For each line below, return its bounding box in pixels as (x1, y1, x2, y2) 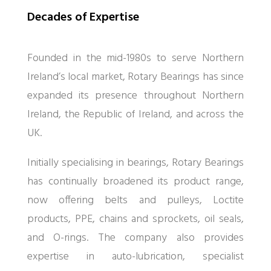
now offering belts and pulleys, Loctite (27, 192, 244, 210)
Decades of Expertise (27, 8, 139, 28)
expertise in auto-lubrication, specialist (27, 248, 244, 266)
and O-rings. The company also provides (27, 229, 244, 247)
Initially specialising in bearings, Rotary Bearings (27, 154, 244, 172)
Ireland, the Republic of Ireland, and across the (27, 106, 244, 124)
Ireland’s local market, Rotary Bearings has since (27, 68, 244, 87)
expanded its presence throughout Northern (27, 87, 244, 105)
